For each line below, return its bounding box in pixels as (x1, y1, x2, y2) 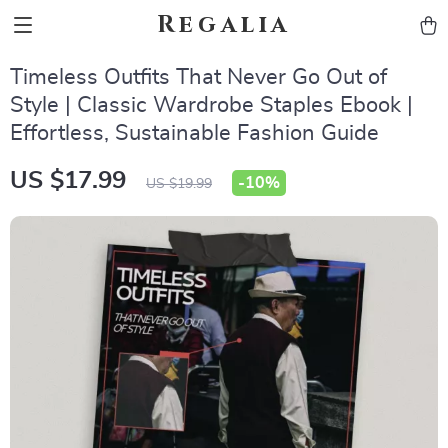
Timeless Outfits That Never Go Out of (10, 66, 387, 88)
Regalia (156, 9, 292, 41)
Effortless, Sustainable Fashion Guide (10, 122, 379, 144)
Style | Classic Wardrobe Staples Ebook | (10, 94, 413, 116)
